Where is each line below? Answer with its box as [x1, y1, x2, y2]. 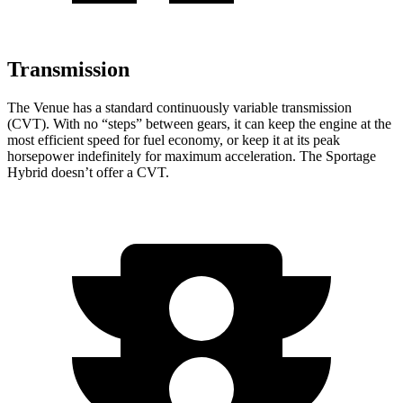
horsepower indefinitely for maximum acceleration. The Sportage [7, 148, 376, 165]
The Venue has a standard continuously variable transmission [7, 100, 352, 116]
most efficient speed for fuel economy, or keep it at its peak [7, 132, 340, 148]
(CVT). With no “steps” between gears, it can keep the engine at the [7, 116, 391, 132]
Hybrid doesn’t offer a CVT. [7, 165, 169, 181]
